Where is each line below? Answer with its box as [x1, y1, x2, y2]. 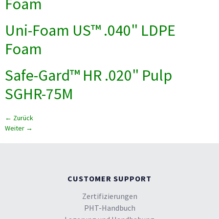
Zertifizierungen [82, 191, 137, 201]
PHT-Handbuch [84, 203, 135, 213]
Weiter [5, 124, 26, 132]
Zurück [12, 113, 33, 122]
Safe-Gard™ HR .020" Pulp [5, 66, 172, 85]
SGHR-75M [5, 84, 73, 104]
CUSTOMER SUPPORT [67, 174, 152, 183]
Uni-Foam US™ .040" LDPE [5, 21, 175, 40]
